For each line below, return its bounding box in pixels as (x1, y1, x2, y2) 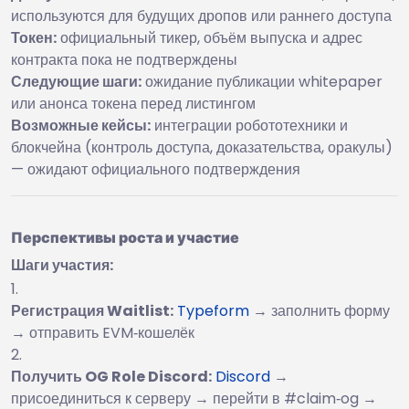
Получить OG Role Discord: (11, 365, 212, 387)
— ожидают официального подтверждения (11, 158, 300, 180)
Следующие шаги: (11, 70, 142, 92)
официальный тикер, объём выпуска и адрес (57, 26, 362, 48)
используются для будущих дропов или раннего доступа (11, 5, 392, 26)
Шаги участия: (11, 254, 113, 276)
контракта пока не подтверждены (11, 48, 237, 70)
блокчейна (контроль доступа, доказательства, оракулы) (11, 136, 393, 158)
